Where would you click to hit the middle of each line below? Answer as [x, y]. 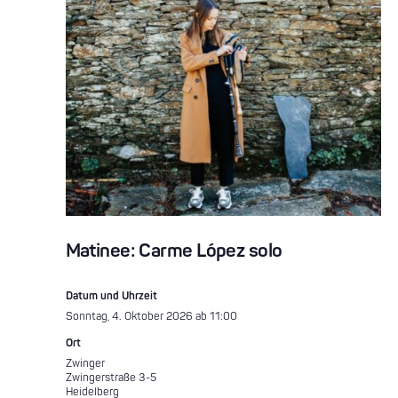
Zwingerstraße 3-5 [111, 378]
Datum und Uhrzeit [111, 296]
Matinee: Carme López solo [174, 251]
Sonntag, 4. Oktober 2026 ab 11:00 [151, 316]
